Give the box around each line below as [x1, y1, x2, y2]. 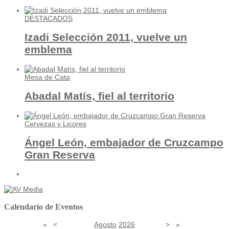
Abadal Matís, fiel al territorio [25, 90, 174, 102]
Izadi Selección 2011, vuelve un [25, 31, 187, 43]
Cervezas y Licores [25, 119, 86, 128]
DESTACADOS [25, 14, 73, 22]
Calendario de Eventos [4, 201, 83, 212]
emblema [25, 43, 72, 56]
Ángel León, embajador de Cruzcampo [25, 136, 223, 149]
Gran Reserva [25, 149, 95, 161]
